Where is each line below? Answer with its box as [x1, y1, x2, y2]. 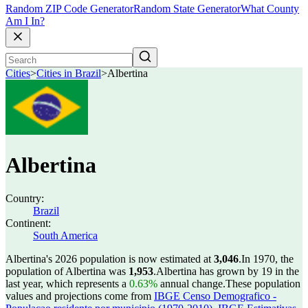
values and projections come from [5, 290, 154, 302]
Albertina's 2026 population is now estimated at [5, 253, 214, 265]
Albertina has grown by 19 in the [156, 265, 299, 277]
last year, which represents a [5, 278, 129, 289]
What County [241, 3, 299, 15]
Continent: [5, 217, 51, 229]
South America [33, 230, 98, 241]
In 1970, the [241, 253, 294, 265]
